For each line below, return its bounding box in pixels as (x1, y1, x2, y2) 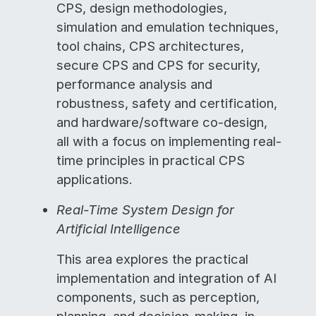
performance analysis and (56, 76, 212, 92)
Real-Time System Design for (56, 202, 234, 217)
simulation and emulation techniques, (56, 19, 279, 35)
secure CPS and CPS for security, (56, 57, 260, 73)
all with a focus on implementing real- (56, 133, 281, 149)
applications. (56, 171, 133, 187)
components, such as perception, (56, 289, 260, 305)
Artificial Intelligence (56, 221, 181, 236)
